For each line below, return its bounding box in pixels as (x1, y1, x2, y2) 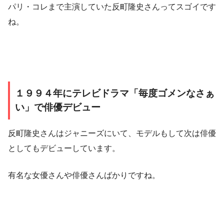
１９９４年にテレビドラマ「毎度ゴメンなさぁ (15, 87, 214, 98)
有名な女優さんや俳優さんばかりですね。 (8, 170, 160, 179)
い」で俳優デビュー (15, 101, 100, 112)
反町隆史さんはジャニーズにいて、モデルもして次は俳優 (8, 128, 216, 137)
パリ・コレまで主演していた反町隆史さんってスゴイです (8, 2, 216, 11)
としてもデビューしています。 (8, 143, 120, 152)
